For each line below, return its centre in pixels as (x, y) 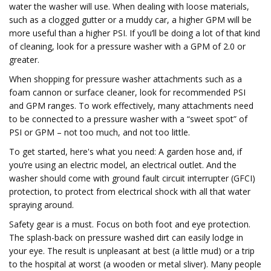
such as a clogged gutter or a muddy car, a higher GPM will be (130, 20)
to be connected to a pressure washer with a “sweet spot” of (128, 119)
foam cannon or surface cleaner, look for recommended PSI (127, 92)
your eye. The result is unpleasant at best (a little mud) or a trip (132, 251)
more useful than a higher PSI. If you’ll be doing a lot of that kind (135, 33)
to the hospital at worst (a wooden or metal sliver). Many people (135, 264)
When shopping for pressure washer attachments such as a (126, 79)
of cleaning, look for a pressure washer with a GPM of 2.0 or (127, 46)
